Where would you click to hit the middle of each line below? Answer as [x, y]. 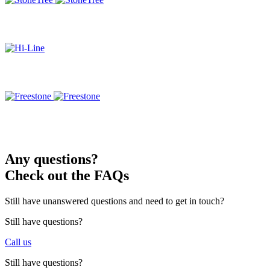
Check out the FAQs [67, 176]
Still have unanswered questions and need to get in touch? [115, 201]
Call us [18, 242]
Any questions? [52, 159]
